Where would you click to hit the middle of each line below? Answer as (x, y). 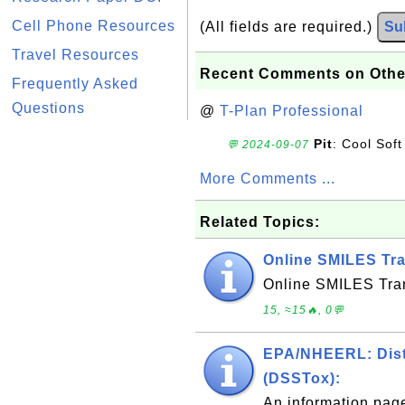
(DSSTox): (302, 378)
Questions (48, 108)
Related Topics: (260, 222)
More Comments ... (268, 179)
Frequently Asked (75, 84)
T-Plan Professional (292, 111)
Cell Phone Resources (94, 26)
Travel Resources (75, 55)
